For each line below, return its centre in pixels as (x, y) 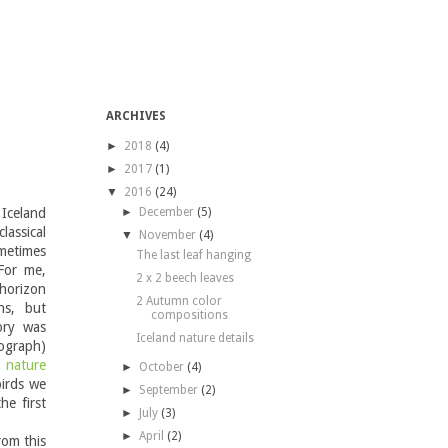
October (161, 367)
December (166, 212)
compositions (190, 315)
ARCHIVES (136, 116)
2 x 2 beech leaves (185, 278)
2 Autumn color (179, 301)
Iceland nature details (195, 338)
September (168, 390)
